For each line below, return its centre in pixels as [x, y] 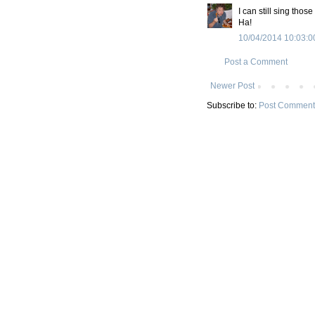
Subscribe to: [233, 105]
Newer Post [232, 85]
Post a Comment [256, 62]
